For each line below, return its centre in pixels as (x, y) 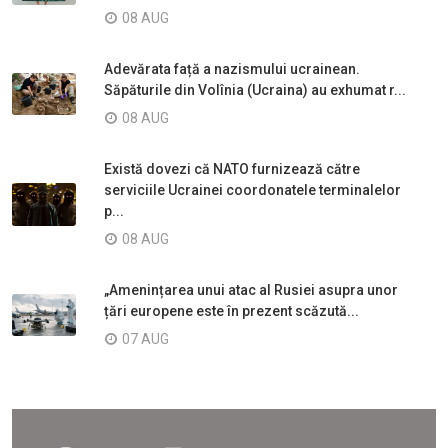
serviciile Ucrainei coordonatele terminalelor (252, 189)
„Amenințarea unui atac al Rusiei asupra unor (251, 289)
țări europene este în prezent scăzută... (231, 310)
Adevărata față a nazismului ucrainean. (232, 68)
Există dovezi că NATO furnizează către (232, 168)
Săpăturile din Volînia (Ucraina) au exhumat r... (255, 89)
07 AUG (145, 338)
